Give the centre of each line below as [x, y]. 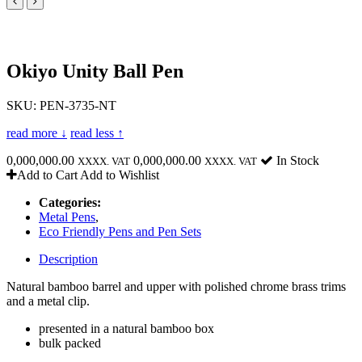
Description [68, 259]
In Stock [296, 160]
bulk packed [70, 343]
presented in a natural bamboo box [126, 328]
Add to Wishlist [120, 175]
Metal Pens [67, 217]
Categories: [70, 202]
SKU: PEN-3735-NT [61, 105]
